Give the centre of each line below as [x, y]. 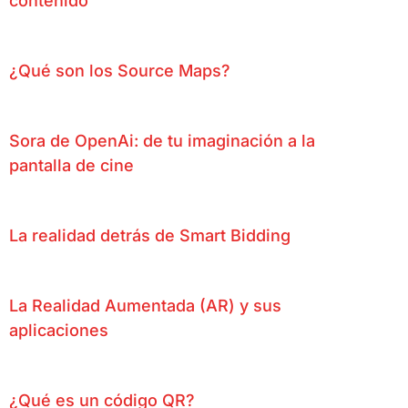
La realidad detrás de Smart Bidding [150, 236]
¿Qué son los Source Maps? [120, 71]
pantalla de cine [71, 166]
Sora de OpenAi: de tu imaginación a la [162, 141]
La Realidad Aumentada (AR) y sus [145, 306]
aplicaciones [59, 331]
